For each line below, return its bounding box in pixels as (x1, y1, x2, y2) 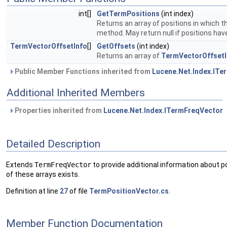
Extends (6, 161, 34, 169)
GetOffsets (97, 42, 135, 50)
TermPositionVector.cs (89, 187, 169, 196)
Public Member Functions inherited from (13, 67, 152, 75)
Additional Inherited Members (7, 87, 145, 99)
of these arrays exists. (6, 170, 80, 179)
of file (68, 187, 89, 196)
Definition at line (6, 187, 60, 196)
